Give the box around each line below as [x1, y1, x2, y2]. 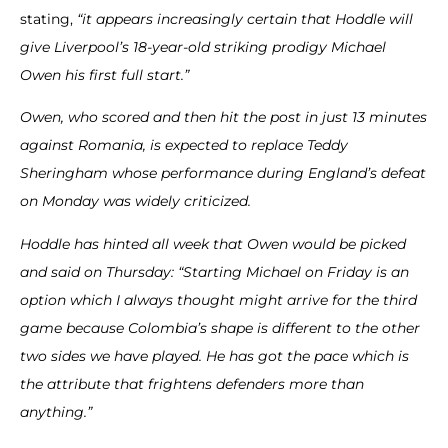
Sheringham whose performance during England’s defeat [20, 164, 426, 183]
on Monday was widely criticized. [20, 192, 251, 211]
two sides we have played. [20, 346, 206, 365]
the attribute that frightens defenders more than [20, 374, 364, 393]
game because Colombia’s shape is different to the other [20, 318, 420, 337]
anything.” [20, 402, 92, 421]
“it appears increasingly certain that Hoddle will [77, 10, 413, 29]
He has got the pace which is [206, 346, 409, 365]
